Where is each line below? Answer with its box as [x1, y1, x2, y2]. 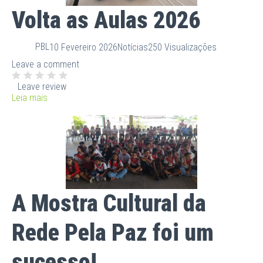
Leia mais [12, 92, 48, 104]
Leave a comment [12, 59, 79, 70]
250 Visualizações [148, 41, 217, 53]
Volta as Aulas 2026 [12, 6, 200, 35]
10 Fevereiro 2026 [49, 41, 117, 53]
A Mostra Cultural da [12, 190, 206, 218]
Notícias [117, 41, 148, 53]
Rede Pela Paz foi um [12, 219, 214, 247]
